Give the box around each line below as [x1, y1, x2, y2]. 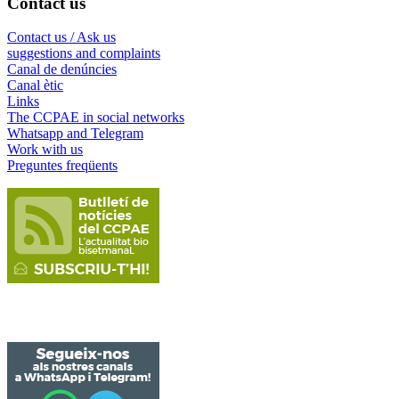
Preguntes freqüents [7, 158, 118, 174]
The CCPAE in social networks [7, 110, 184, 126]
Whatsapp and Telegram [7, 126, 143, 142]
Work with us [7, 142, 83, 158]
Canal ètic [7, 77, 63, 94]
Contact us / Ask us [7, 29, 116, 45]
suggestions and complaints [7, 45, 160, 61]
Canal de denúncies [7, 61, 117, 77]
